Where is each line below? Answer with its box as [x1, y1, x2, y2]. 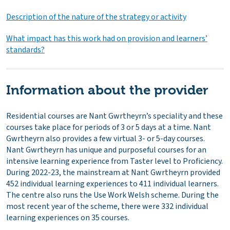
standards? [6, 44, 45, 55]
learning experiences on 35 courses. [6, 212, 129, 223]
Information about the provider [6, 82, 208, 98]
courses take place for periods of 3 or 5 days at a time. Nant [6, 121, 211, 133]
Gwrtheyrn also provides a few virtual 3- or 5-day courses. [6, 132, 205, 144]
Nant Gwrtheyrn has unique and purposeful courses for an [6, 144, 206, 156]
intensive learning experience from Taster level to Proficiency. [6, 155, 223, 167]
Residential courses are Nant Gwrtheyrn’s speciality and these [6, 110, 223, 122]
